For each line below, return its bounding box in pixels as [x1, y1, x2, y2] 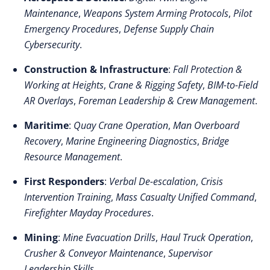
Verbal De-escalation [109, 175, 196, 188]
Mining [24, 231, 58, 244]
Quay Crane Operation [74, 119, 168, 132]
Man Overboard [173, 119, 239, 132]
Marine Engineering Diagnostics [66, 134, 197, 148]
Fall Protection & [173, 63, 242, 76]
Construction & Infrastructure [24, 63, 168, 76]
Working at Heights [24, 78, 104, 92]
